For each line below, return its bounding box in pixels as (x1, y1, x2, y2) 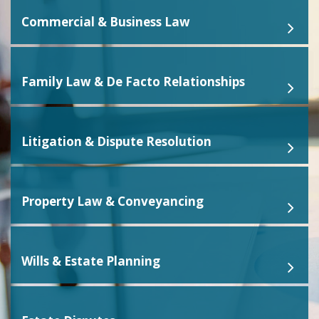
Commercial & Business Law (21, 14, 190, 30)
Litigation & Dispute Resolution (21, 133, 211, 150)
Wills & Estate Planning (21, 253, 160, 269)
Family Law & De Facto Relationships (21, 73, 245, 90)
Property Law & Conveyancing (21, 193, 204, 209)
